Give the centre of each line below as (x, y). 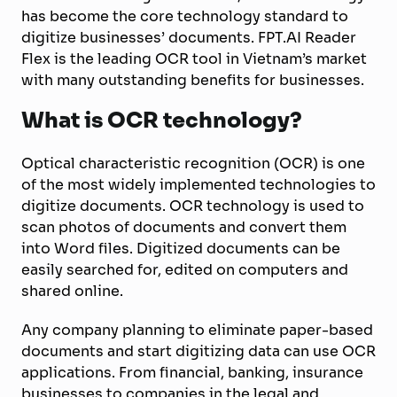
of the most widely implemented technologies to (198, 184)
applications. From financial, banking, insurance (192, 372)
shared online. (72, 291)
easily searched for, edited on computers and (185, 269)
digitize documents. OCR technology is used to (193, 206)
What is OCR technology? (162, 120)
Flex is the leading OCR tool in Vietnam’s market (194, 58)
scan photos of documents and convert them (184, 227)
